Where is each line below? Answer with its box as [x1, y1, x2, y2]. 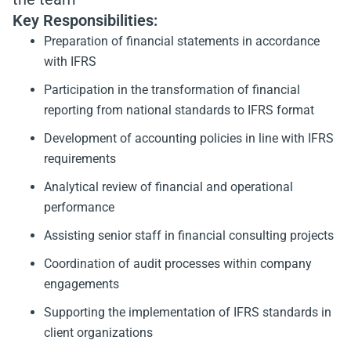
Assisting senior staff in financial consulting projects [44, 228, 334, 243]
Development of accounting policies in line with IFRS [44, 131, 334, 146]
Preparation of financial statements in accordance [44, 34, 320, 49]
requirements [44, 151, 116, 166]
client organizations [44, 325, 153, 340]
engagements [44, 277, 119, 291]
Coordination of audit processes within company [44, 256, 312, 271]
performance [44, 200, 114, 215]
